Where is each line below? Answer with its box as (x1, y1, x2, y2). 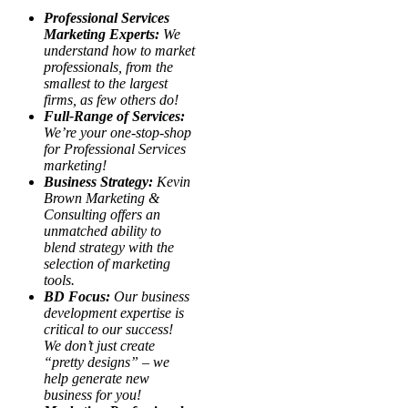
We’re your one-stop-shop (44, 124, 191, 140)
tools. (44, 271, 75, 288)
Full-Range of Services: (44, 107, 185, 124)
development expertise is (44, 304, 184, 321)
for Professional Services (44, 140, 186, 157)
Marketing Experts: (44, 25, 159, 42)
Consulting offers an (44, 206, 160, 222)
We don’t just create (44, 337, 155, 353)
